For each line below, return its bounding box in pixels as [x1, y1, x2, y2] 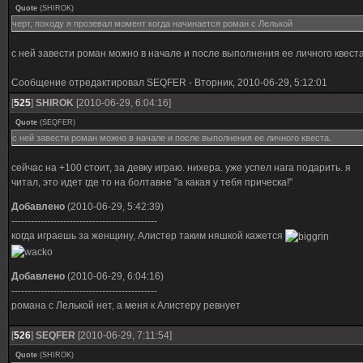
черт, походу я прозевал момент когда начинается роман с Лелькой [12, 19, 293, 28]
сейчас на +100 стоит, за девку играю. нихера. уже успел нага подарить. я [11, 162, 351, 173]
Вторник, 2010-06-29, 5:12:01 [194, 77, 327, 88]
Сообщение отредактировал [11, 77, 147, 88]
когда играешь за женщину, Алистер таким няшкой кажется [11, 230, 285, 241]
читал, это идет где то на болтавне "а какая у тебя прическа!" [11, 177, 293, 188]
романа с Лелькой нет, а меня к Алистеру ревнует [11, 299, 241, 311]
